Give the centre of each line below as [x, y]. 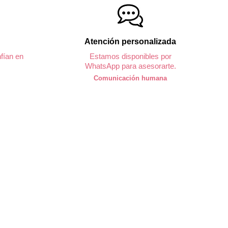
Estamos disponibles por [130, 56]
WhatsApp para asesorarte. [130, 66]
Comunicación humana [130, 78]
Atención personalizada [130, 42]
